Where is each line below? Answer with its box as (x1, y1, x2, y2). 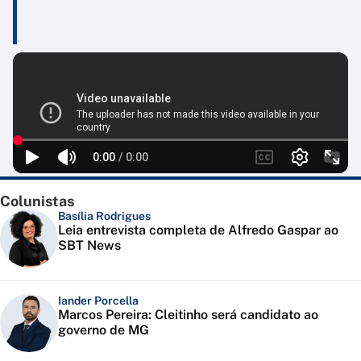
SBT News (58, 238, 121, 254)
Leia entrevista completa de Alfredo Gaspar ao (58, 222, 338, 239)
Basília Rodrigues (58, 210, 151, 223)
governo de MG (58, 322, 149, 338)
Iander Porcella (58, 294, 139, 308)
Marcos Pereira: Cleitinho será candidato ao (58, 307, 318, 323)
